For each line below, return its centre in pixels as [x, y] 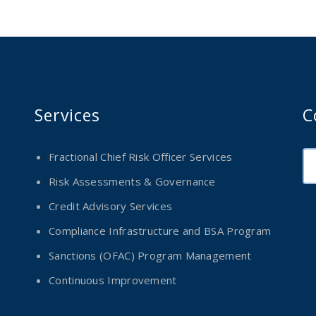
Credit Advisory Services [111, 206]
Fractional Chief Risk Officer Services [141, 157]
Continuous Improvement [113, 280]
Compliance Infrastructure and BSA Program [160, 231]
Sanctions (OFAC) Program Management [150, 255]
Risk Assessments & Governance [132, 181]
